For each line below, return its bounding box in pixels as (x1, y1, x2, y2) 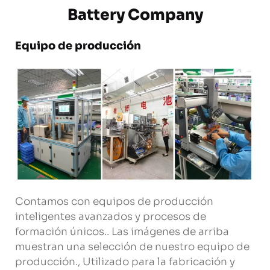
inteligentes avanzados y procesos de (15, 210, 206, 223)
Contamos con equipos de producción (15, 195, 213, 208)
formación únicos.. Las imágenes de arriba (15, 225, 229, 238)
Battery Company (67, 5, 203, 24)
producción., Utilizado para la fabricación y (15, 255, 235, 268)
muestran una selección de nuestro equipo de (15, 240, 250, 253)
